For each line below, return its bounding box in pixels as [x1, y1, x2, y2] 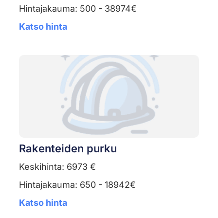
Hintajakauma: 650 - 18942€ [18, 180, 136, 190]
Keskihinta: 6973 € [18, 162, 96, 172]
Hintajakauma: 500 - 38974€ [18, 3, 137, 14]
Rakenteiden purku [18, 142, 117, 155]
